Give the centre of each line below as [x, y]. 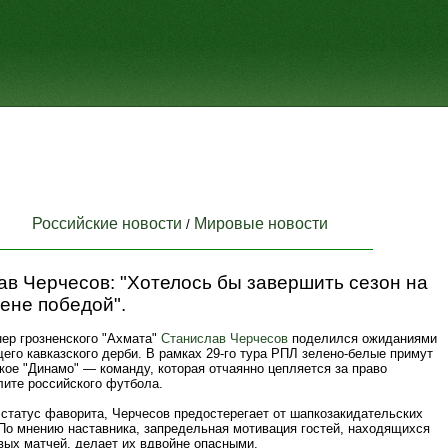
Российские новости [107, 223]
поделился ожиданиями [362, 338]
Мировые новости [261, 223]
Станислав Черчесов [224, 338]
